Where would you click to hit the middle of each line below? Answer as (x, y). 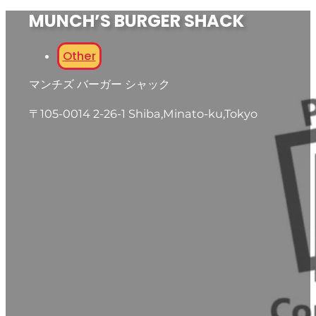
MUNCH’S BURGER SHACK (136, 20)
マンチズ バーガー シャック (99, 84)
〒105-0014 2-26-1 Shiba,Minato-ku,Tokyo (143, 114)
